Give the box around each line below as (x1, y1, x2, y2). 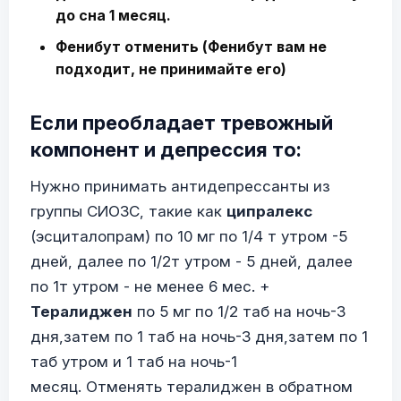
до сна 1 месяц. (55, 6, 171, 24)
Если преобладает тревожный (30, 111, 333, 134)
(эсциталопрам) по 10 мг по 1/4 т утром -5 (30, 227, 347, 245)
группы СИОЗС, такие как (30, 202, 226, 220)
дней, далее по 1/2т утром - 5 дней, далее (30, 252, 353, 270)
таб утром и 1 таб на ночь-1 (30, 353, 237, 371)
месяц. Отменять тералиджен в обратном (30, 378, 353, 396)
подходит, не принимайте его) (55, 60, 286, 78)
